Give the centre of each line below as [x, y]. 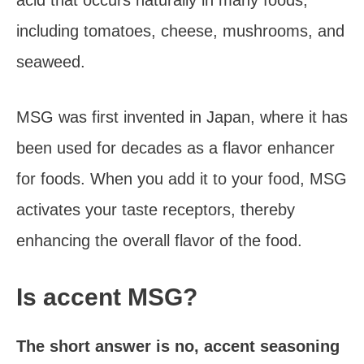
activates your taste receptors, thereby [156, 210]
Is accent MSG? [107, 297]
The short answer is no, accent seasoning [178, 346]
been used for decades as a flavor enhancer [175, 148]
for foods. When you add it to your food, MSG [182, 179]
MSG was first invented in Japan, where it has [182, 117]
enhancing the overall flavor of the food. [159, 240]
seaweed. [51, 62]
